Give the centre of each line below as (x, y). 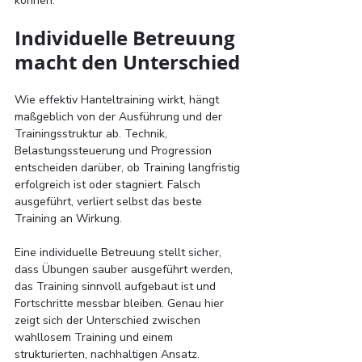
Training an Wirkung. (68, 219)
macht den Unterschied (127, 63)
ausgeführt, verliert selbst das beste (110, 202)
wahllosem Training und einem (95, 338)
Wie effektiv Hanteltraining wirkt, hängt (118, 100)
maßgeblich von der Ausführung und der (120, 117)
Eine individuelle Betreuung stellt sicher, (120, 253)
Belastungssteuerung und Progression (115, 151)
